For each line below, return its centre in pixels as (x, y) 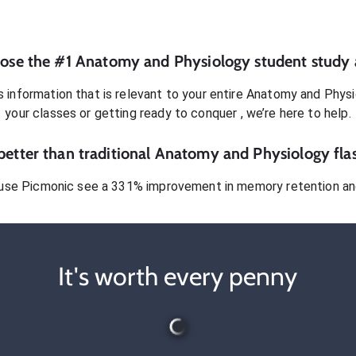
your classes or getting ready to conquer (123, 113)
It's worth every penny (178, 276)
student (281, 61)
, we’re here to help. (296, 113)
